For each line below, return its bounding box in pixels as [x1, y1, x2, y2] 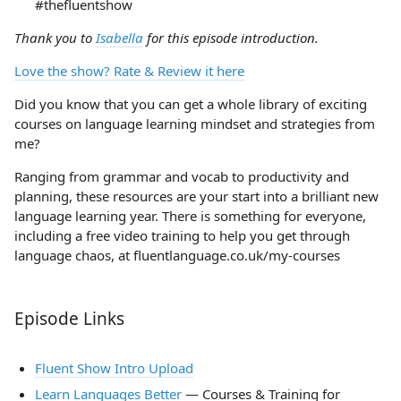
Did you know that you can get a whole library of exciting [14, 94, 367, 113]
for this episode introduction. [143, 28, 319, 47]
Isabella [96, 28, 143, 47]
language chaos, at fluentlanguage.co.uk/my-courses [14, 245, 340, 264]
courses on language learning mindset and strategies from [14, 114, 375, 132]
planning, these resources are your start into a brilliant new [14, 186, 379, 205]
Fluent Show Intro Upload [34, 358, 193, 377]
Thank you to [14, 28, 96, 47]
